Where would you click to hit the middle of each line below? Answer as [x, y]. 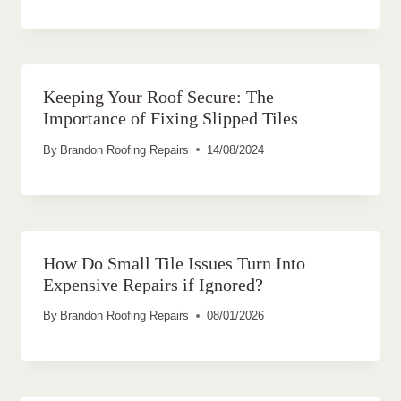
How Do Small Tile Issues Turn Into [174, 263]
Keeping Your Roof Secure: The [158, 96]
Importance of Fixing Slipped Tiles [171, 118]
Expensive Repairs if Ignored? [153, 284]
